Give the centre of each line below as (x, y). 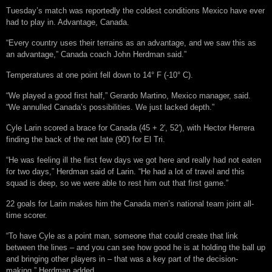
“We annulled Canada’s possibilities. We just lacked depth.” (110, 107)
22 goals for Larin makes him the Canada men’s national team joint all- (130, 203)
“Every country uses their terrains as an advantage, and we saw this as (131, 42)
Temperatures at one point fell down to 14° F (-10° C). (100, 75)
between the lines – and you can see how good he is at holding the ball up (136, 247)
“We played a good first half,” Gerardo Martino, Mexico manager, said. (128, 95)
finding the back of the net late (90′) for (75, 139)
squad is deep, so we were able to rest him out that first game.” (117, 183)
